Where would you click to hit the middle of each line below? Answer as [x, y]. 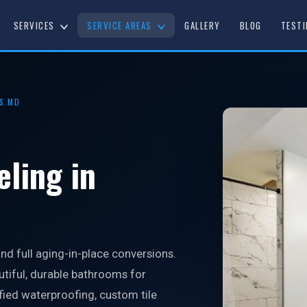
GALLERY [202, 25]
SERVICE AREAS [121, 25]
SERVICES [36, 25]
